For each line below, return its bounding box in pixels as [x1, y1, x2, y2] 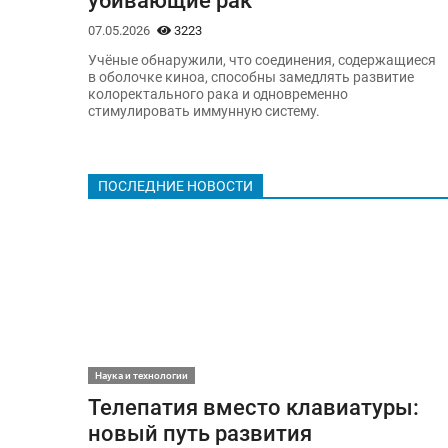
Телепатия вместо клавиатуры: [87, 394, 419, 421]
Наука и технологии [94, 370, 188, 382]
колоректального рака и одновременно [87, 85, 348, 103]
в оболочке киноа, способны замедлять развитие [87, 68, 414, 86]
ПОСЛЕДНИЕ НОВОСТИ [97, 178, 253, 196]
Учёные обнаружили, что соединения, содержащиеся [87, 51, 436, 69]
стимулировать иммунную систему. [87, 102, 320, 120]
